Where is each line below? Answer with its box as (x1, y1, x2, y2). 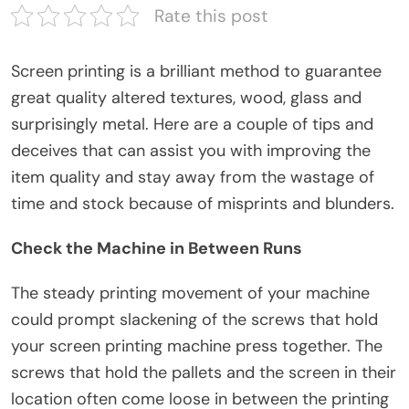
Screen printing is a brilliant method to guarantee (11, 59, 382, 82)
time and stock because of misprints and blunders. (11, 192, 394, 215)
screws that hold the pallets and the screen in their (11, 361, 396, 383)
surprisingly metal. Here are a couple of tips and (11, 112, 373, 135)
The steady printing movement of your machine (11, 281, 370, 304)
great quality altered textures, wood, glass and (11, 86, 362, 109)
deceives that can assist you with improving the (11, 139, 371, 162)
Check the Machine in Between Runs (11, 236, 302, 259)
